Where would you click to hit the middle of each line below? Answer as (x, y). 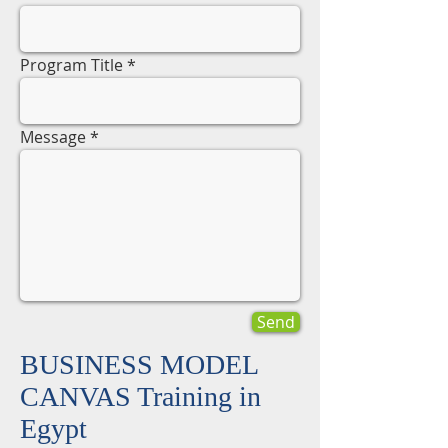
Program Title (71, 65)
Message (53, 137)
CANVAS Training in (140, 396)
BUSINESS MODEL (139, 364)
